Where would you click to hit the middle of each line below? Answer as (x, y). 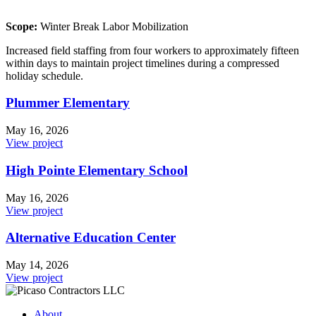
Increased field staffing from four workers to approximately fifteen (152, 50)
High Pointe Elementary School (97, 170)
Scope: (22, 26)
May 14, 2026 (37, 265)
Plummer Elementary (68, 103)
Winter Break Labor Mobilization (113, 26)
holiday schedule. (44, 75)
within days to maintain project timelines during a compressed (142, 63)
